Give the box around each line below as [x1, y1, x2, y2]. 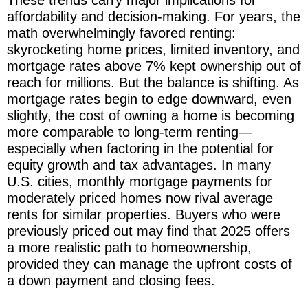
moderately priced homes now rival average [7, 190, 273, 206]
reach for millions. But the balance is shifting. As [7, 74, 299, 90]
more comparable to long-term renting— [7, 124, 252, 140]
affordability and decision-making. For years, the [7, 8, 300, 24]
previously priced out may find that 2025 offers [7, 223, 290, 239]
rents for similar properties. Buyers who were [7, 206, 280, 222]
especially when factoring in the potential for [7, 140, 274, 156]
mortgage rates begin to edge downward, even [7, 91, 291, 107]
